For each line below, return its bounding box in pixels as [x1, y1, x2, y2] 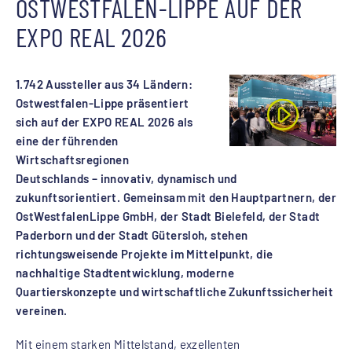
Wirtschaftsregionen [16, 152, 130, 167]
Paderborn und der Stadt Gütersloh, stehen [16, 228, 248, 242]
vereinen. [16, 303, 68, 317]
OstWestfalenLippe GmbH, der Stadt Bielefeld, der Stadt [16, 209, 321, 223]
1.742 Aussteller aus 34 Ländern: [16, 77, 192, 91]
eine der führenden [16, 134, 119, 148]
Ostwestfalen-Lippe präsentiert [16, 96, 189, 110]
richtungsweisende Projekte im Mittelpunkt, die [16, 247, 273, 261]
